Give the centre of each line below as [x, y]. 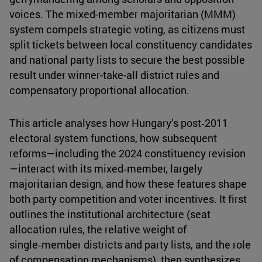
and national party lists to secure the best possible [127, 60]
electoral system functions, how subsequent [113, 138]
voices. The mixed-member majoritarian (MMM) [123, 14]
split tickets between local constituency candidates [131, 45]
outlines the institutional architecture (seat [110, 214]
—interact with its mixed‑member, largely [106, 169]
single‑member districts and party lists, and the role [130, 245]
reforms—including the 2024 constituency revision [127, 154]
